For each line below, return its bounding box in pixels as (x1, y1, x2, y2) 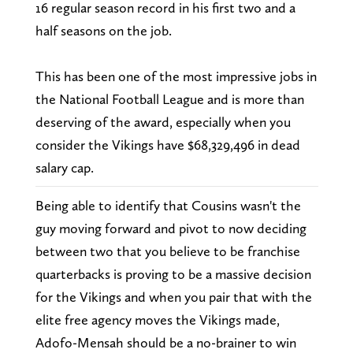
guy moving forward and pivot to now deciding (35, 220, 307, 237)
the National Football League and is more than (35, 91, 304, 108)
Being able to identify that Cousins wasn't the (35, 197, 301, 214)
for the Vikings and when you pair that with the (35, 288, 312, 306)
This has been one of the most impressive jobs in (35, 68, 317, 85)
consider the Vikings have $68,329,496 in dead (35, 136, 300, 154)
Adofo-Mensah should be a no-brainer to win (35, 334, 296, 351)
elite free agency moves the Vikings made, (35, 311, 280, 329)
